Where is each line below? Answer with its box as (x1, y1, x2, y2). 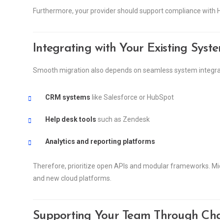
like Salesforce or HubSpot (90, 93, 174, 101)
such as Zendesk (96, 115, 150, 123)
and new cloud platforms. (33, 174, 111, 182)
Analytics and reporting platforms (45, 137, 155, 145)
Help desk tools (45, 115, 96, 123)
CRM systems (45, 93, 90, 101)
